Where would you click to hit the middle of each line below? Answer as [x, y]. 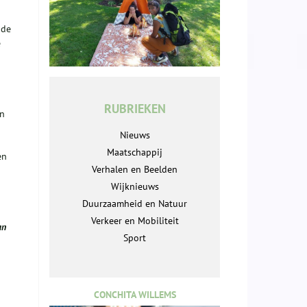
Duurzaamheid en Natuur [135, 204]
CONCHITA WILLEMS [135, 295]
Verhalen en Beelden [135, 170]
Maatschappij [135, 152]
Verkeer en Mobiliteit [135, 221]
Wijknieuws [135, 187]
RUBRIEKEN [135, 109]
